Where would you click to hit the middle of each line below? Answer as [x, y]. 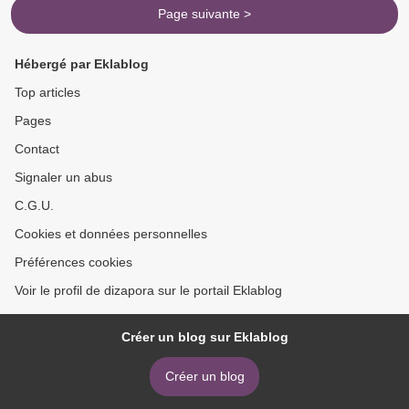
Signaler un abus [63, 178]
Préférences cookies [73, 262]
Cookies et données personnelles [111, 234]
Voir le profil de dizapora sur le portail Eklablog [148, 291]
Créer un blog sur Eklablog [204, 337]
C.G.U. [34, 206]
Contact [37, 149]
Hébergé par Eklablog [82, 64]
